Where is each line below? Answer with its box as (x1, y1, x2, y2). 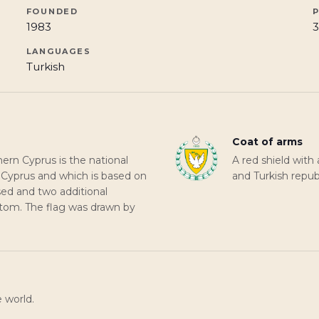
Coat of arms (232, 135, 303, 148)
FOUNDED (26, 6, 78, 16)
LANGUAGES (26, 46, 91, 56)
